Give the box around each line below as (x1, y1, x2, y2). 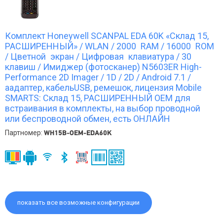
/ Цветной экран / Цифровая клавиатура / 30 (5, 51, 191, 62)
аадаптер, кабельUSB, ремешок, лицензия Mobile (5, 82, 202, 93)
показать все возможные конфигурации (17, 198, 140, 206)
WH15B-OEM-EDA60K (44, 128, 111, 137)
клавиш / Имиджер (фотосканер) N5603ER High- (5, 61, 202, 72)
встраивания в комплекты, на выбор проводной (5, 103, 200, 113)
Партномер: (5, 128, 44, 137)
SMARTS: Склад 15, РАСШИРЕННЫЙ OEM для (5, 92, 190, 103)
